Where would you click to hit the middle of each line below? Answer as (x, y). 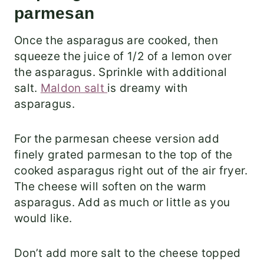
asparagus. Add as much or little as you (122, 203)
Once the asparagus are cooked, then (116, 41)
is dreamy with (148, 88)
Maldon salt (74, 88)
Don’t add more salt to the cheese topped (128, 253)
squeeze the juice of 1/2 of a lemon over (123, 57)
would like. (43, 219)
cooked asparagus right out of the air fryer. (131, 171)
